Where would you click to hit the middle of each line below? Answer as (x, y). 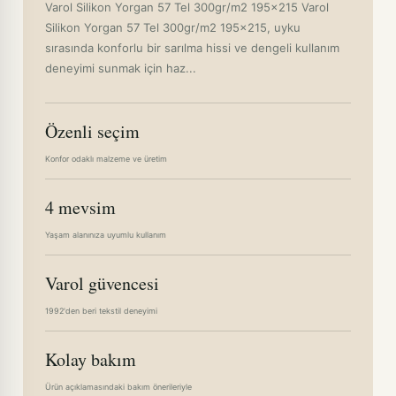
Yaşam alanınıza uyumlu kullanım (106, 235)
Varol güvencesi (102, 283)
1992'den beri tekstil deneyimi (101, 311)
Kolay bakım (91, 359)
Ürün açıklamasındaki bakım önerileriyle (118, 387)
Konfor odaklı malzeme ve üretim (106, 159)
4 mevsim (80, 207)
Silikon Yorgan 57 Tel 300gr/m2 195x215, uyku (173, 27)
